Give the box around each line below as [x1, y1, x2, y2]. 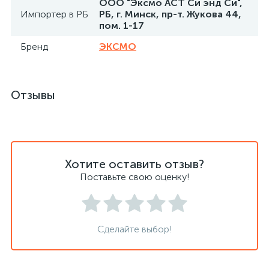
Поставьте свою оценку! [79, 171, 190, 183]
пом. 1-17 [99, 20, 144, 31]
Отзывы [11, 88, 55, 102]
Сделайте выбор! [97, 223, 172, 235]
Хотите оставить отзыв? [65, 157, 204, 171]
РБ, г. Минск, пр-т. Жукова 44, [99, 8, 241, 20]
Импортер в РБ [20, 8, 88, 20]
